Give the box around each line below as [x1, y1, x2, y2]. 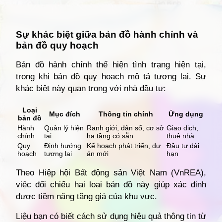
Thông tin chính [98, 110, 153, 118]
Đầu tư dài [166, 141, 199, 150]
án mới [87, 149, 109, 158]
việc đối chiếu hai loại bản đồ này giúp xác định [16, 179, 206, 189]
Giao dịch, [166, 123, 198, 132]
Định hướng [44, 141, 81, 150]
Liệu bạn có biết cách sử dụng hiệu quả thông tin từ [16, 211, 206, 221]
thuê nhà [166, 131, 194, 140]
